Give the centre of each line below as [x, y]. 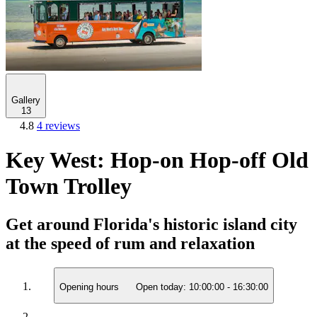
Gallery [26, 100]
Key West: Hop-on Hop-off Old [157, 160]
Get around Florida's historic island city [151, 224]
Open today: [161, 287]
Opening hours [91, 287]
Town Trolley [69, 186]
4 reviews [58, 126]
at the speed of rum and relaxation [130, 243]
